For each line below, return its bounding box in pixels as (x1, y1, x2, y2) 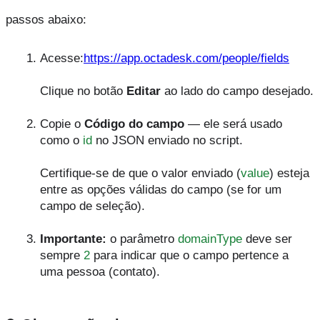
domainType (178, 231, 242, 246)
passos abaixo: (6, 11, 86, 26)
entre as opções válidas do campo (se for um (40, 181, 281, 196)
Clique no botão (40, 83, 126, 98)
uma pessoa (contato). (40, 264, 160, 279)
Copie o (40, 116, 84, 131)
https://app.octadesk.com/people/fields (84, 50, 289, 65)
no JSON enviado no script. (92, 132, 243, 147)
